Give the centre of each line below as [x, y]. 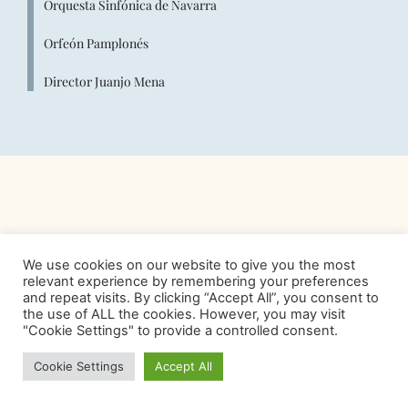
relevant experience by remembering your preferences [196, 281]
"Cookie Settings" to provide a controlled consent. [180, 331]
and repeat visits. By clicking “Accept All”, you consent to [201, 298]
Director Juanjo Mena [104, 82]
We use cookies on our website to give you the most [189, 265]
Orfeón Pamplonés [96, 43]
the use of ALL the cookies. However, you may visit [184, 314]
